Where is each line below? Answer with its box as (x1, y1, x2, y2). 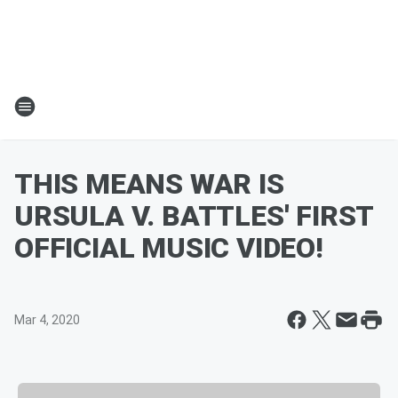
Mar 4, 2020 (14, 313, 80, 327)
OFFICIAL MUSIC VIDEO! (14, 231, 323, 265)
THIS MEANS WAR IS (14, 167, 284, 201)
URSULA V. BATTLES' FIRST (14, 199, 374, 233)
